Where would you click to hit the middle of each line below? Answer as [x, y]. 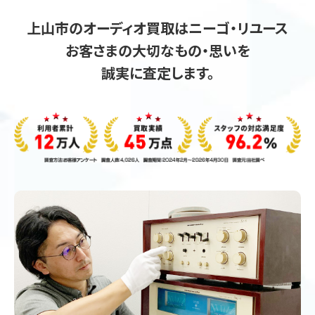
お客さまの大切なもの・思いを [157, 51]
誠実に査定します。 [157, 73]
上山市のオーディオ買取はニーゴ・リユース [157, 28]
